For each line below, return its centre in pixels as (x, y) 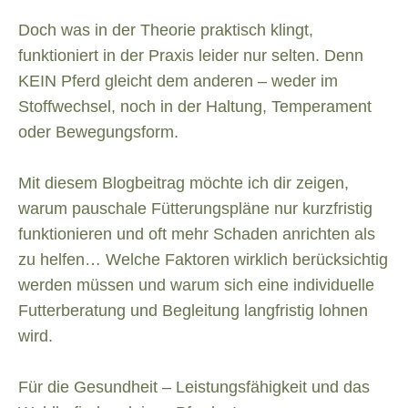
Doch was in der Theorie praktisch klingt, (166, 31)
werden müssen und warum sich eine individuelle (196, 286)
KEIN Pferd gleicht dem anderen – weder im (178, 82)
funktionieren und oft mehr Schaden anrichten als (197, 235)
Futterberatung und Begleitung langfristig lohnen (193, 311)
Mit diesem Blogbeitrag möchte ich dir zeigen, (184, 184)
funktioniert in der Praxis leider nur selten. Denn (191, 56)
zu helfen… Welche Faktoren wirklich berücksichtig (203, 260)
